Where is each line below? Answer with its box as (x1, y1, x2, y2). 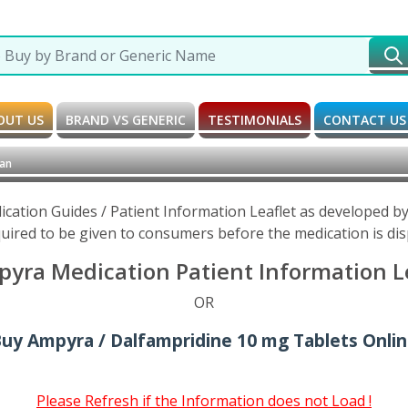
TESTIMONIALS (208, 110, 301, 128)
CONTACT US (323, 110, 406, 128)
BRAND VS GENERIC (66, 110, 186, 128)
